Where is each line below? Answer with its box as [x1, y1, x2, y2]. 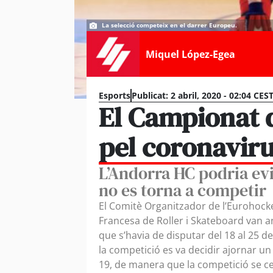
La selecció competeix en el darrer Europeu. [102, 21, 237, 29]
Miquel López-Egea [145, 47, 235, 61]
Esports [99, 90, 130, 101]
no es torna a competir [99, 179, 266, 202]
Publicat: [132, 90, 168, 101]
